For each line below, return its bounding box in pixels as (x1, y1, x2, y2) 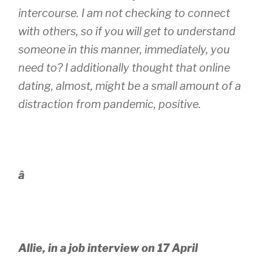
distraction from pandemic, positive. (18, 98, 201, 111)
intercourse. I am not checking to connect (18, 7, 230, 20)
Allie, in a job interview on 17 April (18, 242, 198, 255)
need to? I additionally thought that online (18, 61, 230, 75)
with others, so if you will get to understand (18, 25, 236, 38)
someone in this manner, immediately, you (18, 43, 229, 56)
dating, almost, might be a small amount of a (18, 80, 241, 93)
